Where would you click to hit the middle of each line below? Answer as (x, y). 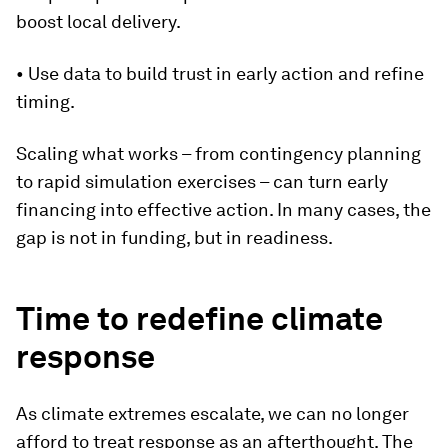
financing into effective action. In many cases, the (223, 209)
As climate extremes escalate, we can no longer (212, 413)
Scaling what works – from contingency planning (218, 153)
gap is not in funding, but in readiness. (174, 237)
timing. (45, 101)
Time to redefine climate (199, 318)
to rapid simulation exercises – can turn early (202, 181)
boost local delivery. (98, 21)
